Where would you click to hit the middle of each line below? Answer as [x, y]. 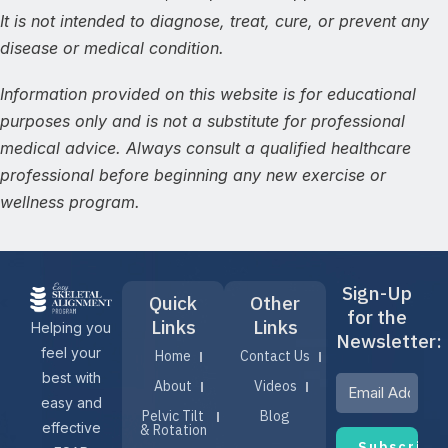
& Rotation [173, 430]
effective [71, 428]
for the [377, 317]
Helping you [71, 328]
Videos [275, 386]
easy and [71, 403]
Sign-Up [377, 293]
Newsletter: [389, 341]
